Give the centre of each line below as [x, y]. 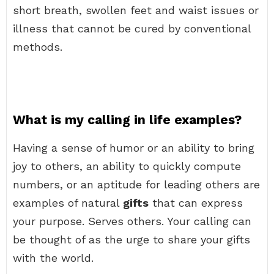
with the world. [53, 258]
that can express [196, 203]
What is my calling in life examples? [127, 120]
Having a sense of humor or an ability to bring [134, 148]
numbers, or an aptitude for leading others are [136, 184]
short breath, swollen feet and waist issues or [136, 10]
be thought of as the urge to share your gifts [131, 239]
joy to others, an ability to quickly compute [127, 166]
